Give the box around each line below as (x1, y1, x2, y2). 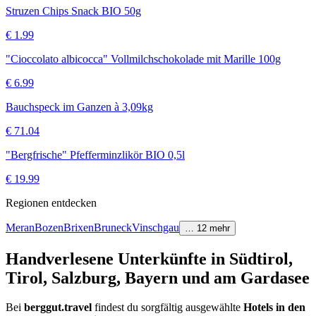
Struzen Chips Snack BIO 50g (6, 4, 141, 17)
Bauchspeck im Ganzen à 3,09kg (6, 100, 153, 113)
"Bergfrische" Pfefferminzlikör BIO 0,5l (6, 148, 185, 161)
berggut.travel (24, 301, 92, 314)
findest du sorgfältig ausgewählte (92, 301, 243, 314)
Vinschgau (132, 221, 179, 233)
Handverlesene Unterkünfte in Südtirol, (6, 249, 293, 268)
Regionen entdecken (6, 196, 97, 209)
